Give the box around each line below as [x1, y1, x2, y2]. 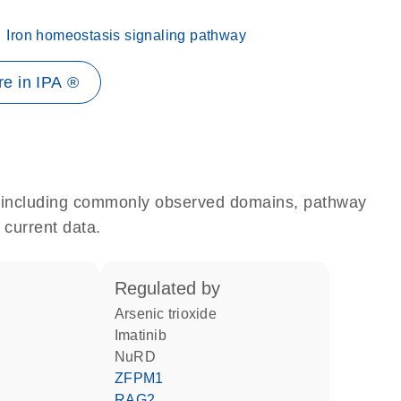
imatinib [118, 328, 166, 343]
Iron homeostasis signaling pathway [6, 28, 246, 43]
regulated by [126, 278, 221, 298]
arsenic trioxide [124, 306, 217, 321]
